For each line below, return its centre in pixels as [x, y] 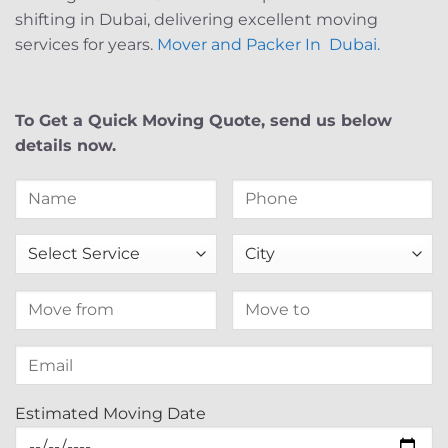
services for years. [86, 45]
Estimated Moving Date [110, 414]
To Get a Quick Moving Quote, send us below [203, 120]
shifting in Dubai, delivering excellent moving [196, 20]
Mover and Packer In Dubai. [268, 45]
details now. [65, 145]
